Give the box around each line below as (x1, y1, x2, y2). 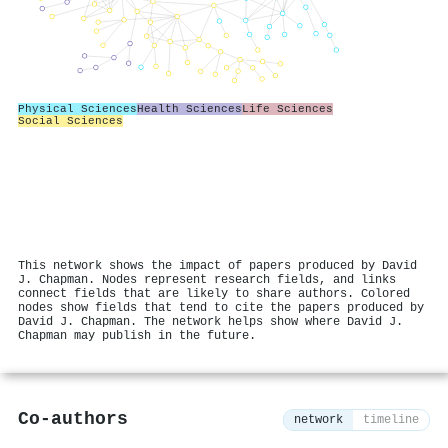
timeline (363, 413, 419, 428)
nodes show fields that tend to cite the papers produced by (18, 301, 424, 315)
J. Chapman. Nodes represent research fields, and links (18, 273, 396, 287)
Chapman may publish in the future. (18, 329, 256, 343)
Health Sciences (137, 102, 242, 115)
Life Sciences (242, 102, 333, 115)
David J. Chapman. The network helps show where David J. (18, 315, 403, 329)
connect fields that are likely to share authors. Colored (18, 287, 410, 301)
